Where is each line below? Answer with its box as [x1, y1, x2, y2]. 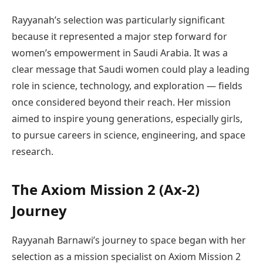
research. [12, 145, 53, 159]
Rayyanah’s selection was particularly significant [12, 14, 225, 27]
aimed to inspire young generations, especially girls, [12, 112, 242, 126]
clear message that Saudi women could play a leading [12, 63, 249, 76]
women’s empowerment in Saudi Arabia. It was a [12, 46, 228, 60]
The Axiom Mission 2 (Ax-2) [12, 179, 200, 199]
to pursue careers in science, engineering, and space [12, 129, 245, 142]
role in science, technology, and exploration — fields [12, 79, 242, 93]
